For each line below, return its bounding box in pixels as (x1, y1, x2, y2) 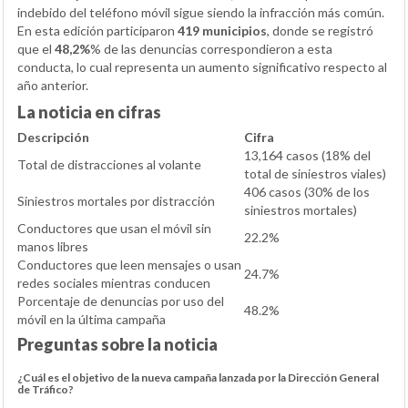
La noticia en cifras (17, 102, 161, 123)
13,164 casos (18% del (244, 148, 371, 164)
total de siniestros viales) (244, 166, 386, 182)
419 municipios (178, 23, 267, 39)
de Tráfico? (17, 382, 74, 397)
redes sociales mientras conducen (17, 275, 210, 291)
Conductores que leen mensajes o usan (17, 257, 241, 273)
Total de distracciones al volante (17, 157, 201, 173)
